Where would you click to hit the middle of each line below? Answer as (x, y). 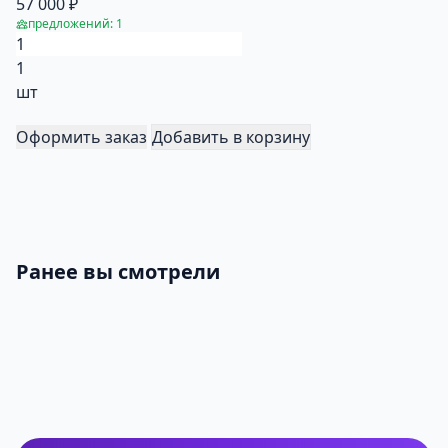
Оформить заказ (81, 137)
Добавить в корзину (231, 137)
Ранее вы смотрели (118, 272)
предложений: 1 (75, 24)
